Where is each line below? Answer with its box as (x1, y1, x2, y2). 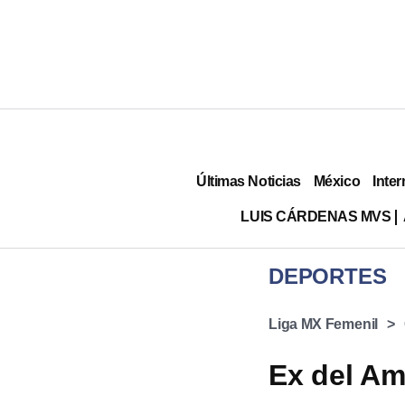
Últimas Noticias (196, 173, 301, 189)
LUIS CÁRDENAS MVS (240, 208, 391, 224)
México (313, 173, 361, 189)
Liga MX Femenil (268, 316, 379, 332)
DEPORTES (268, 264, 387, 288)
